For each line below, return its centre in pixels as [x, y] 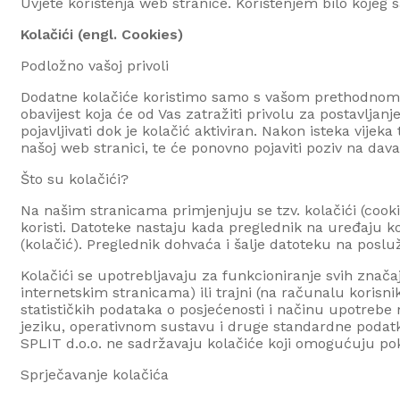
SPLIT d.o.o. [61, 343]
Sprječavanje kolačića [95, 374]
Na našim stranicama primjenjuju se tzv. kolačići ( [192, 210]
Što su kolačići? [75, 179]
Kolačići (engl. [71, 34]
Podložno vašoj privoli [95, 65]
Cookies [150, 34]
